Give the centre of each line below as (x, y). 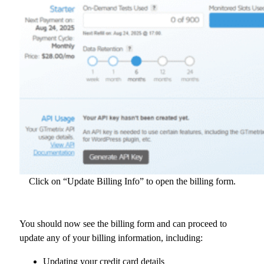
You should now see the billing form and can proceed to (123, 223)
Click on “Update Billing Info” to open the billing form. (132, 181)
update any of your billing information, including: (111, 237)
